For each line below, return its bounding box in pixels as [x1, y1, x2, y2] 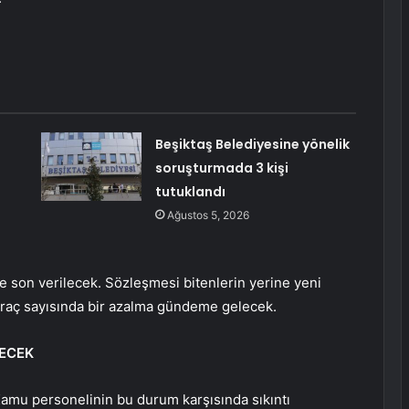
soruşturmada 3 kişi [154, 159, 288, 178]
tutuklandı [154, 183, 225, 202]
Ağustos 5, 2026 [166, 208, 249, 223]
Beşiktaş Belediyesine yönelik [154, 135, 350, 154]
